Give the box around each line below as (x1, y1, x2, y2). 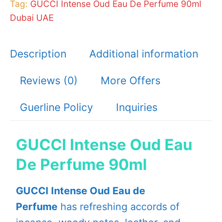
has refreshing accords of (57, 201, 179, 213)
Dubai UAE (10, 12, 54, 23)
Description (10, 47, 66, 60)
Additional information (89, 47, 198, 60)
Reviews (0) (20, 74, 78, 87)
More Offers (101, 74, 161, 87)
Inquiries (116, 101, 158, 113)
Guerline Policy (20, 101, 93, 113)
